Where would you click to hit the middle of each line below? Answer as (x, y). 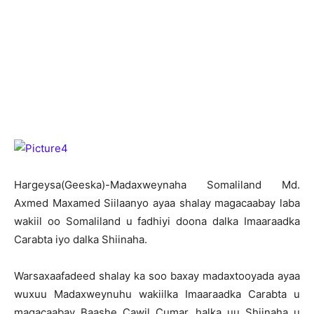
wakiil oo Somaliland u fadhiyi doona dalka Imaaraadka (157, 221)
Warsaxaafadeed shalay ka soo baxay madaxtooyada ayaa (157, 276)
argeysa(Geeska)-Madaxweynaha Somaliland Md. (161, 185)
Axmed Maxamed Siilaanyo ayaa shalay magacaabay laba (157, 203)
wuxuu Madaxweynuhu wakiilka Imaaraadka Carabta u (157, 294)
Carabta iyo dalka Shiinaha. (81, 239)
